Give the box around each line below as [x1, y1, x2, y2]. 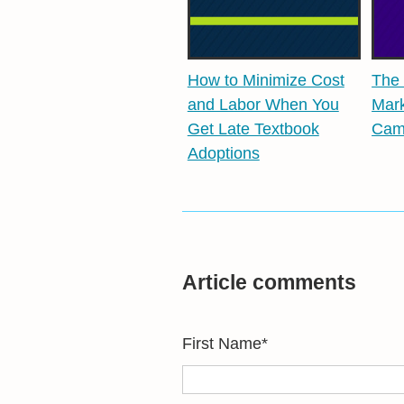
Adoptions [187, 144, 260, 163]
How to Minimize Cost [187, 71, 344, 90]
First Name [181, 335, 262, 353]
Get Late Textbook [187, 120, 319, 139]
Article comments [181, 271, 356, 295]
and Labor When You [187, 96, 339, 115]
